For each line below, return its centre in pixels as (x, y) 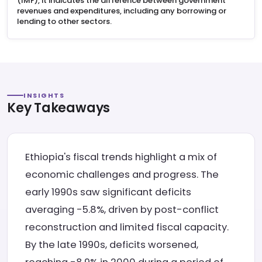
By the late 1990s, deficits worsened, (112, 245)
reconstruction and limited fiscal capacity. (127, 227)
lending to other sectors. (64, 21)
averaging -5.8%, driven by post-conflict (122, 210)
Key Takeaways (59, 108)
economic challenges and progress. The (122, 175)
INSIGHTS (44, 95)
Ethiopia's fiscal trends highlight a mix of (121, 157)
